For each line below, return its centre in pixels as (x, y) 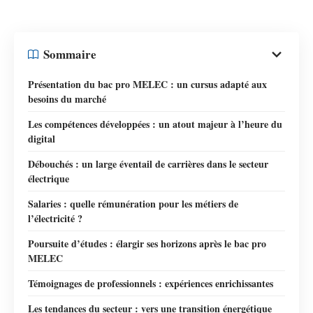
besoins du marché (67, 99)
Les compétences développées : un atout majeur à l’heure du (155, 124)
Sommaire (70, 54)
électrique (49, 178)
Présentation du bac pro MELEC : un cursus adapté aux (147, 84)
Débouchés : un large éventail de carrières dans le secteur (148, 163)
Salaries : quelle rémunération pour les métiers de (133, 203)
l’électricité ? (55, 218)
